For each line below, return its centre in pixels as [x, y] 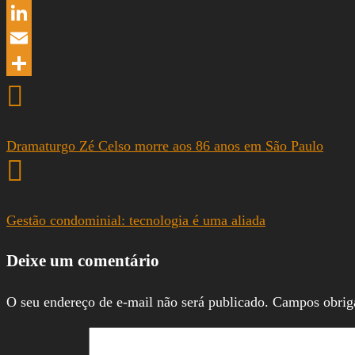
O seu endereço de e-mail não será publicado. [137, 302]
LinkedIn [32, 38]
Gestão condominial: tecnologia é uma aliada [136, 220]
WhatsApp [37, 12]
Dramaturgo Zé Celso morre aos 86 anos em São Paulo [165, 145]
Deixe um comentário [83, 260]
